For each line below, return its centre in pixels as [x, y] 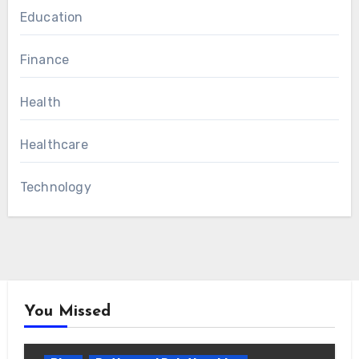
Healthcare [54, 144]
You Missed [67, 311]
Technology [55, 187]
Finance [44, 59]
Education [51, 17]
